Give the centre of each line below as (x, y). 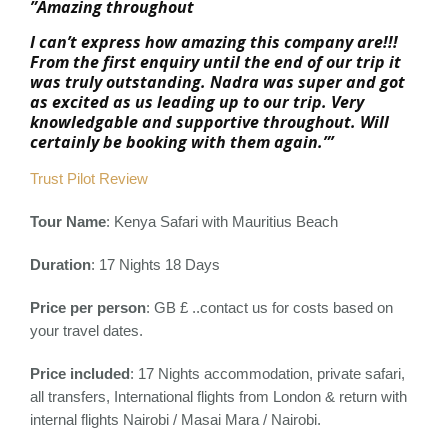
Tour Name (68, 222)
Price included (80, 374)
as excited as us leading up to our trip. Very (197, 102)
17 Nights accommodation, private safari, (271, 374)
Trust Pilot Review (89, 179)
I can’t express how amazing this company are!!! (214, 42)
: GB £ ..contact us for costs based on (271, 308)
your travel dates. (86, 331)
